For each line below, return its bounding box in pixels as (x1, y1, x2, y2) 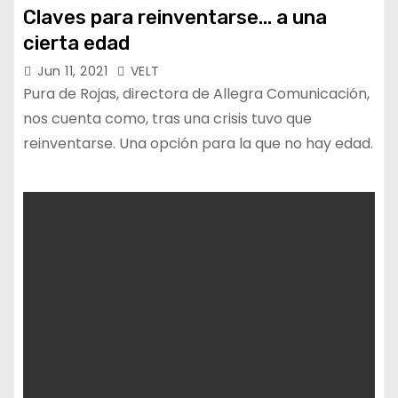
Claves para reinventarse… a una (23, 5, 327, 29)
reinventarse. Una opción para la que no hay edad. (23, 133, 373, 154)
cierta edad (23, 31, 130, 55)
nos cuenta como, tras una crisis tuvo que (23, 108, 312, 129)
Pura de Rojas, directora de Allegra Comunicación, (23, 84, 370, 104)
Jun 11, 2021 (37, 62, 112, 80)
